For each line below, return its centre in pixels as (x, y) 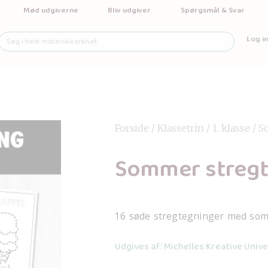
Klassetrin (181, 128)
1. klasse (231, 128)
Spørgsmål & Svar (212, 10)
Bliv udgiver (129, 10)
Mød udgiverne (51, 10)
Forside (132, 128)
